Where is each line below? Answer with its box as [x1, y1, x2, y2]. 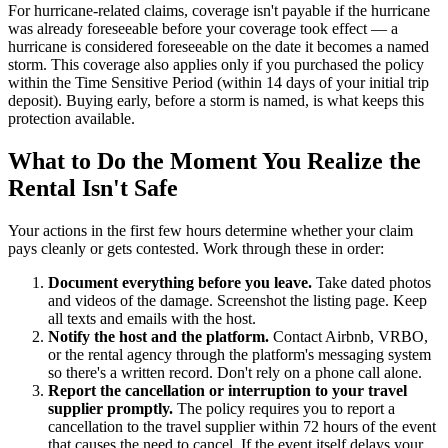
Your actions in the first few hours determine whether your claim [8, 222, 413, 240]
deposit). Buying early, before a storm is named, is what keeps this [8, 92, 424, 110]
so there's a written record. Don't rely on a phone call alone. [48, 364, 422, 382]
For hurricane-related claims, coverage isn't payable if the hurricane [8, 2, 430, 20]
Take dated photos [312, 274, 431, 292]
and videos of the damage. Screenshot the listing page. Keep [48, 292, 427, 310]
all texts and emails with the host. [48, 310, 256, 328]
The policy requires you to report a [173, 400, 395, 418]
